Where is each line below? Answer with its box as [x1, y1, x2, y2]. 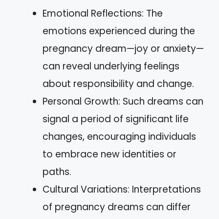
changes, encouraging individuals [43, 130, 196, 143]
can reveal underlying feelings [43, 59, 179, 73]
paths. [43, 165, 71, 178]
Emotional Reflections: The [43, 6, 163, 20]
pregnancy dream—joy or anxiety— [43, 42, 204, 55]
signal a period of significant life [43, 112, 189, 126]
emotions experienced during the [43, 24, 195, 38]
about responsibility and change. [43, 77, 194, 90]
